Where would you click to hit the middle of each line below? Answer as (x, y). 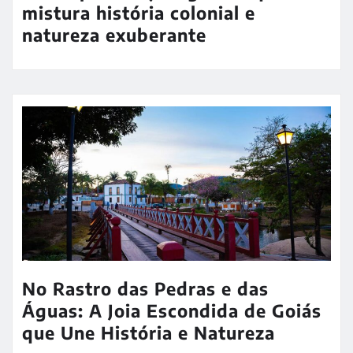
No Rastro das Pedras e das (145, 289)
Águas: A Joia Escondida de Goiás (172, 311)
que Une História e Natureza (149, 333)
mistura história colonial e (139, 13)
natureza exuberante (114, 35)
